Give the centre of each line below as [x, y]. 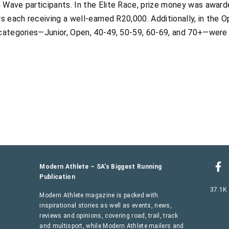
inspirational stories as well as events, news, [106, 205]
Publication [57, 177]
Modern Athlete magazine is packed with [99, 195]
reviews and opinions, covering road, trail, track [109, 215]
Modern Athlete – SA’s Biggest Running [101, 166]
